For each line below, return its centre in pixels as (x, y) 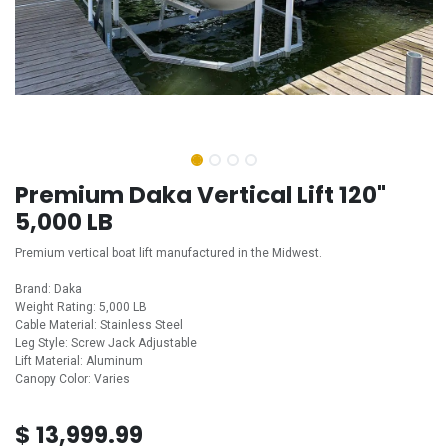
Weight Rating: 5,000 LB (81, 307)
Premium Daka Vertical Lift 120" (200, 195)
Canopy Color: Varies (72, 379)
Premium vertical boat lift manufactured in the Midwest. (168, 253)
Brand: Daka (48, 289)
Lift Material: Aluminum (79, 361)
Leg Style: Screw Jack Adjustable (106, 343)
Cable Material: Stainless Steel (99, 325)
